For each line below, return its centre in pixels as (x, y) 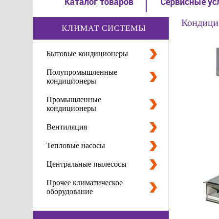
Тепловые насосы (76, 145)
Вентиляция (67, 127)
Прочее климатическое (85, 182)
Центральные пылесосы (87, 164)
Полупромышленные (82, 72)
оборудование (70, 191)
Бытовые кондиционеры (88, 53)
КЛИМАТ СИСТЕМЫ (104, 28)
